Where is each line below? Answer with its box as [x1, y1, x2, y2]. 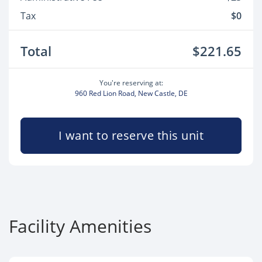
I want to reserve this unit [58, 127, 204, 143]
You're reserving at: [99, 78, 163, 88]
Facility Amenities [9, 214, 151, 238]
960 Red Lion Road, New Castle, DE [74, 88, 188, 98]
